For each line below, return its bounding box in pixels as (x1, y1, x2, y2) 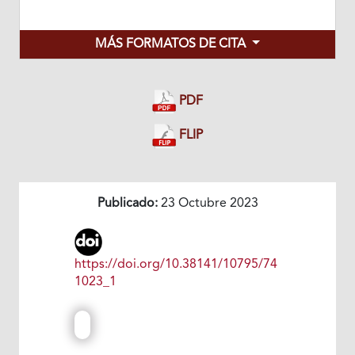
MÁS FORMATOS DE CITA (95, 38, 250, 52)
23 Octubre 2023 (157, 197, 258, 210)
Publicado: (97, 197, 158, 210)
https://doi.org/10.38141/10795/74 (74, 258, 277, 271)
